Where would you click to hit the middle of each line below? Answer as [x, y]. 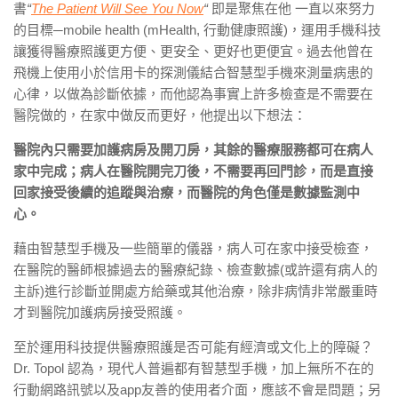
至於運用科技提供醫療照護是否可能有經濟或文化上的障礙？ [193, 347]
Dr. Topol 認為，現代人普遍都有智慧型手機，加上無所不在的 [194, 368]
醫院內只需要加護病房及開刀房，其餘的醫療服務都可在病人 [193, 150]
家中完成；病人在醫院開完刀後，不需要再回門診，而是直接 [193, 171]
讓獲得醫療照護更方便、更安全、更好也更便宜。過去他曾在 [193, 51]
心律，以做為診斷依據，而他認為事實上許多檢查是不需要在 [193, 94]
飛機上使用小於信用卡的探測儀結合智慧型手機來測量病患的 [193, 72]
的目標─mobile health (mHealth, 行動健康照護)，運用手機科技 [197, 30]
